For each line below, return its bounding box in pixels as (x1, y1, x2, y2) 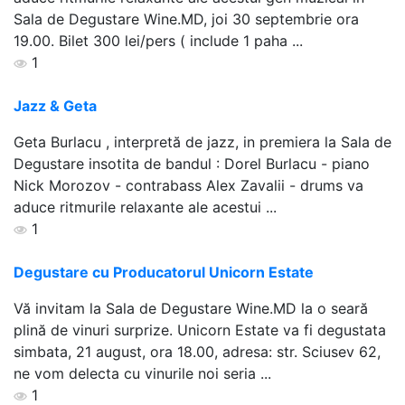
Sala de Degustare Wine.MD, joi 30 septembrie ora (14, 9, 359, 28)
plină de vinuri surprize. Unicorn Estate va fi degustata (14, 320, 386, 339)
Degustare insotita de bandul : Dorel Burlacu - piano (14, 154, 370, 173)
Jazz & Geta (14, 96, 97, 115)
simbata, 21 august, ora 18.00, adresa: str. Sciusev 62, (14, 342, 381, 361)
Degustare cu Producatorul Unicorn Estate (14, 262, 314, 281)
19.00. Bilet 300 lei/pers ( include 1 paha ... (14, 31, 303, 50)
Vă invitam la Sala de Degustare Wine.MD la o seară (14, 298, 368, 317)
